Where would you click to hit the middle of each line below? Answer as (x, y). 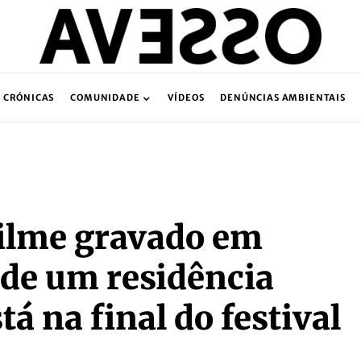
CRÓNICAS (29, 98)
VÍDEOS (186, 98)
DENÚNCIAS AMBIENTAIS (283, 98)
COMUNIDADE (105, 98)
